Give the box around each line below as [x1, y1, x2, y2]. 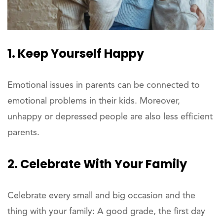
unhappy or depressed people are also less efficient [7, 112, 213, 122]
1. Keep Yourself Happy [7, 45, 144, 62]
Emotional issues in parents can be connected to [7, 81, 200, 90]
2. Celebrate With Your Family [7, 156, 187, 173]
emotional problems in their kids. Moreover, [7, 97, 180, 106]
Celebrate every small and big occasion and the [7, 191, 195, 201]
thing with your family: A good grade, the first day [7, 207, 205, 217]
